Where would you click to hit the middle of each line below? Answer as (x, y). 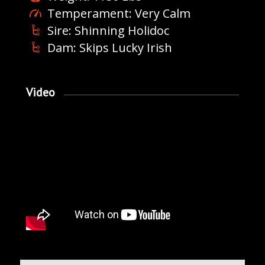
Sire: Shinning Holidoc (108, 31)
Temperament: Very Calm (119, 14)
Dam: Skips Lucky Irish (109, 48)
